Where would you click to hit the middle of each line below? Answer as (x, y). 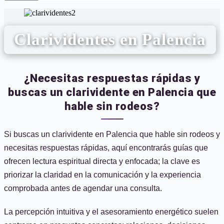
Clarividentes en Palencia (110, 39)
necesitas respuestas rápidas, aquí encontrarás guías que (106, 148)
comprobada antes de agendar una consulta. (83, 188)
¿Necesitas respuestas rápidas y (112, 78)
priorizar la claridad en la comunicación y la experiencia (102, 175)
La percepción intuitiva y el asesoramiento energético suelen (111, 212)
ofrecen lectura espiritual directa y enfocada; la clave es (102, 161)
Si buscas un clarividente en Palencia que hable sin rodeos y (112, 134)
